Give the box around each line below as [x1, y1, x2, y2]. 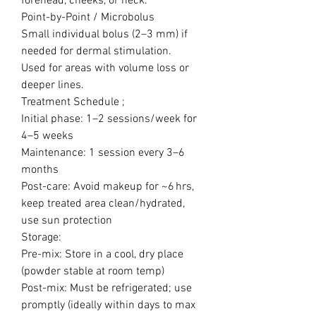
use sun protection [21, 214, 112, 228]
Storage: [21, 231, 61, 245]
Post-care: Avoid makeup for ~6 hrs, [21, 180, 194, 194]
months [21, 163, 59, 177]
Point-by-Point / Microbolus [21, 11, 154, 25]
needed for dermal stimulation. [21, 44, 171, 59]
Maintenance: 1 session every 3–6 [21, 146, 185, 160]
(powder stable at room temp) [21, 265, 164, 279]
